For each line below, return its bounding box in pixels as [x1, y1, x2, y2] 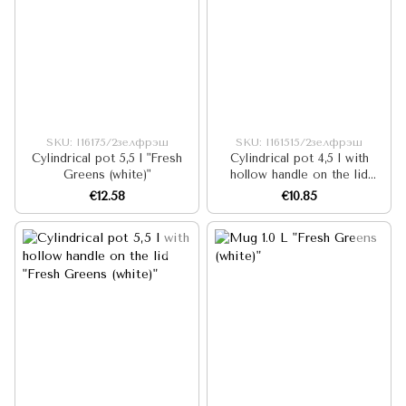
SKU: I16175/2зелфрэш [45, 136, 169, 150]
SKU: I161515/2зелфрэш [236, 136, 362, 150]
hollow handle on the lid [230, 168, 368, 182]
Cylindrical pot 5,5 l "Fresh [32, 151, 182, 166]
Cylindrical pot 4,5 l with [229, 151, 369, 166]
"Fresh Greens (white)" [236, 184, 362, 198]
